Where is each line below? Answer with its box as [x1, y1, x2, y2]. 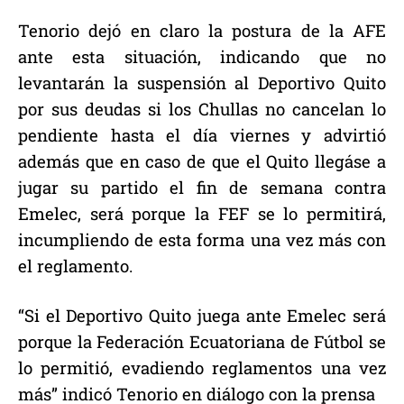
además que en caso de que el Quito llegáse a [18, 150, 386, 173]
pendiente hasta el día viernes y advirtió [18, 124, 386, 147]
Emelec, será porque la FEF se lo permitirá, [18, 202, 386, 225]
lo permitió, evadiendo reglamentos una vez [18, 356, 386, 380]
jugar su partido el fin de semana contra [18, 176, 386, 199]
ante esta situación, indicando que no [18, 45, 386, 69]
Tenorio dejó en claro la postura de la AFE [18, 19, 386, 42]
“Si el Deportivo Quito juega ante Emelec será [18, 304, 386, 327]
